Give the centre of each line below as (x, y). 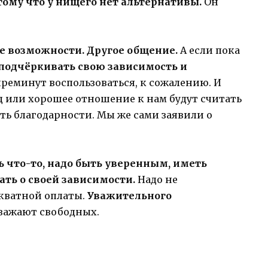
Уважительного (130, 196)
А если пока (210, 50)
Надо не (156, 180)
